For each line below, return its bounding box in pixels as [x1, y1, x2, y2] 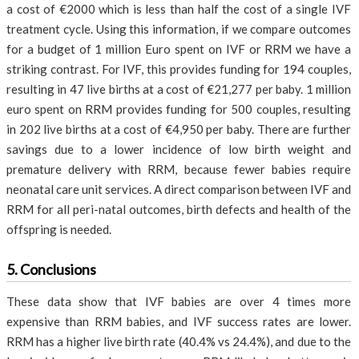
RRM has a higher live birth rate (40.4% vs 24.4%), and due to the [6, 334, 351, 349]
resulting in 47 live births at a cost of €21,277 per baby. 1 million [6, 82, 351, 96]
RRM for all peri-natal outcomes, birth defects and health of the [6, 202, 351, 216]
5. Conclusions [6, 260, 96, 278]
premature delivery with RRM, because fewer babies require [6, 162, 351, 176]
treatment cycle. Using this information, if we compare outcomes [6, 22, 351, 36]
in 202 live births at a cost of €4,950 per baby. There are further [6, 122, 351, 136]
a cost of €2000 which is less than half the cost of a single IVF [6, 2, 351, 16]
